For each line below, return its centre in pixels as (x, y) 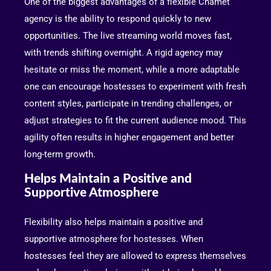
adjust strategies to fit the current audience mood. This (135, 121)
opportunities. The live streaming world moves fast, (128, 36)
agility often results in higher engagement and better (129, 138)
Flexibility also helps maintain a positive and (113, 222)
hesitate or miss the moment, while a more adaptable (132, 70)
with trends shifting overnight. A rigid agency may (123, 53)
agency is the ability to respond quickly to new (118, 19)
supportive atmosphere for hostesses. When (114, 239)
